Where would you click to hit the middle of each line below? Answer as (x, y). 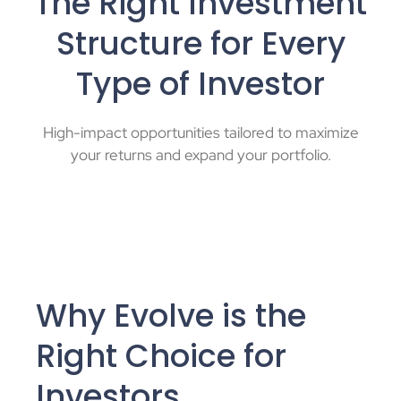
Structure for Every (200, 44)
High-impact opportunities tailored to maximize (200, 133)
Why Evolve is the (171, 316)
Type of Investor (200, 84)
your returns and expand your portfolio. (200, 155)
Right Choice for (161, 356)
